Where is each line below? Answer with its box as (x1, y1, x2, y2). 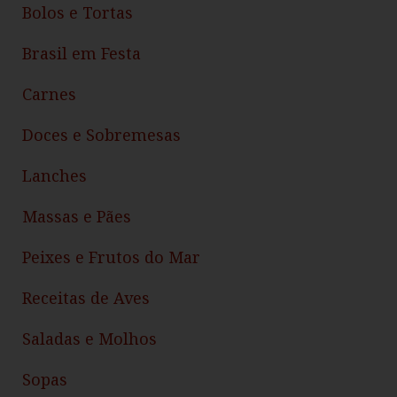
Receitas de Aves (22, 287, 150, 309)
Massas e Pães (22, 206, 131, 228)
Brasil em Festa (22, 43, 141, 65)
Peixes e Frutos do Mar (22, 246, 200, 269)
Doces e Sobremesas (22, 124, 181, 146)
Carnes (22, 83, 76, 105)
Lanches (22, 165, 87, 187)
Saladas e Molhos (22, 328, 157, 350)
